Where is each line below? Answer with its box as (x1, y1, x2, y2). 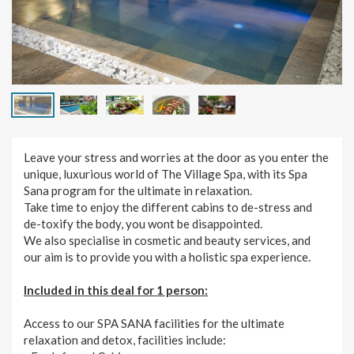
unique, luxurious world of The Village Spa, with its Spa (24, 166, 307, 181)
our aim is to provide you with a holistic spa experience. (24, 249, 313, 264)
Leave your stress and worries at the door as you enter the (24, 149, 329, 164)
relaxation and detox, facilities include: (24, 332, 226, 347)
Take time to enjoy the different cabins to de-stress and (24, 199, 312, 214)
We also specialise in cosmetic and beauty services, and (24, 232, 311, 247)
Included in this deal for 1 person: (24, 282, 208, 297)
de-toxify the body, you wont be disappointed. (24, 216, 267, 231)
